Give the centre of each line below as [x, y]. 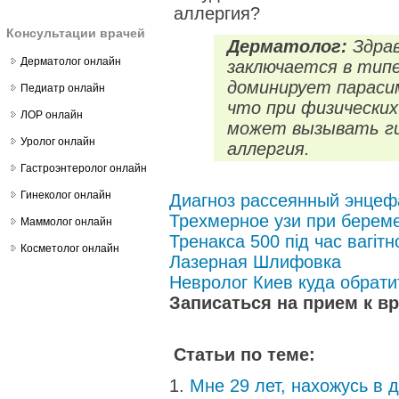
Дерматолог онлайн [71, 61]
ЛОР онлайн [52, 115]
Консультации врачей [76, 33]
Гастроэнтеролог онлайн [84, 168]
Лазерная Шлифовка [255, 262]
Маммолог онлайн [66, 222]
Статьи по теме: [244, 354]
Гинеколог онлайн [66, 195]
